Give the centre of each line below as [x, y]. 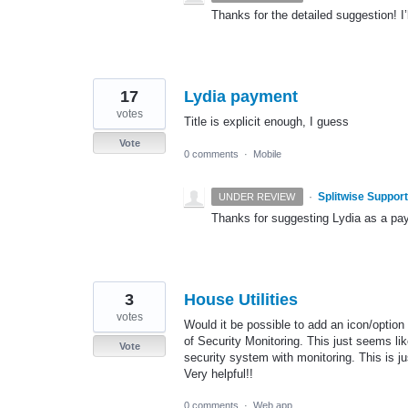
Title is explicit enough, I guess [266, 122]
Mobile [267, 153]
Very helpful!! [219, 373]
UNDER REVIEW [257, 196]
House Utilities [241, 299]
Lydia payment [241, 97]
